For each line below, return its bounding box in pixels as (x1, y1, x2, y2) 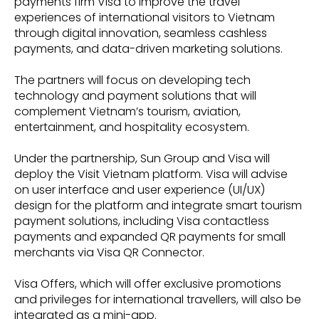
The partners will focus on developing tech (14, 72, 251, 89)
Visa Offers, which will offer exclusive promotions (14, 276, 281, 293)
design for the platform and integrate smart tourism (14, 197, 302, 214)
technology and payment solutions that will (14, 88, 256, 105)
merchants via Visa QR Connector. (14, 244, 204, 261)
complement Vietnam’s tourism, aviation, (14, 103, 241, 120)
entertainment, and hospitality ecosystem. (14, 119, 249, 136)
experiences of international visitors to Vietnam (14, 9, 275, 26)
